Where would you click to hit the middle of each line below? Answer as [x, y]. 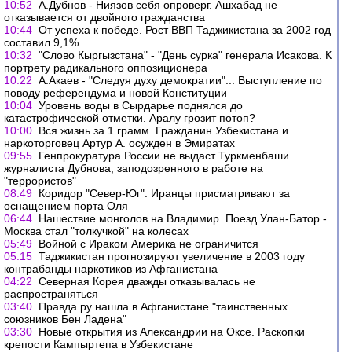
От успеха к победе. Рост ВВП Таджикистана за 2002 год [185, 30]
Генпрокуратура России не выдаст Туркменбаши [164, 156]
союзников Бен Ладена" [65, 319]
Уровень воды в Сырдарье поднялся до [141, 105]
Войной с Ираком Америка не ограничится [148, 244]
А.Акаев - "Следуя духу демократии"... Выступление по [180, 80]
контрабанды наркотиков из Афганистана [111, 269]
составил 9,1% [41, 42]
